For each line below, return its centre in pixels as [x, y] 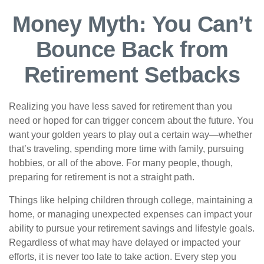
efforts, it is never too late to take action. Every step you [123, 257]
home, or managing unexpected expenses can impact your [131, 214]
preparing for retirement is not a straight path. [102, 177]
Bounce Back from [132, 49]
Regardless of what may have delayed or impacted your [125, 242]
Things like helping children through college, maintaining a [131, 200]
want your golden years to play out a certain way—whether [131, 135]
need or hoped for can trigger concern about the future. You [131, 121]
